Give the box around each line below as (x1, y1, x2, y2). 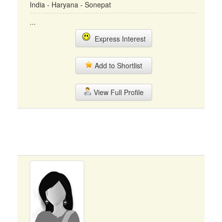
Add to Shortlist (93, 60, 142, 70)
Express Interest (90, 34, 146, 44)
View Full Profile (91, 87, 144, 97)
